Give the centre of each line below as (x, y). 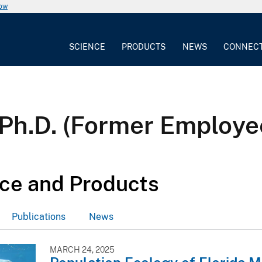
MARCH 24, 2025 (82, 249)
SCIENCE (87, 46)
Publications (39, 216)
